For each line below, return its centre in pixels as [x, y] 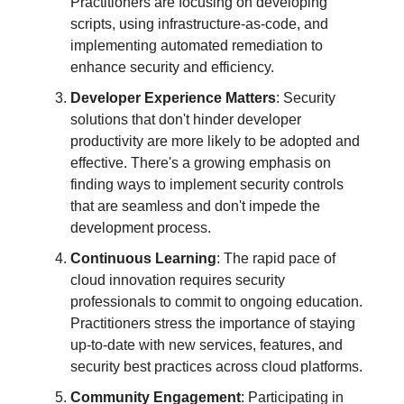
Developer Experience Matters [173, 97]
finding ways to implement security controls [207, 184]
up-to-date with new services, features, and [207, 344]
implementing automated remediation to [197, 45]
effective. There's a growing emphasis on [201, 162]
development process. [141, 227]
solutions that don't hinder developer [186, 119]
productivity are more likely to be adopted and [215, 141]
